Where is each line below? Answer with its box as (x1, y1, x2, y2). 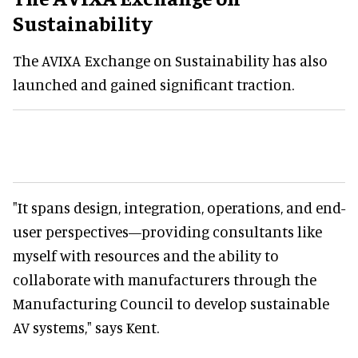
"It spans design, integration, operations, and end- (13, 198, 345, 217)
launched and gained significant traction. (13, 75, 294, 94)
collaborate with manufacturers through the (13, 270, 316, 289)
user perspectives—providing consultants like (13, 222, 322, 241)
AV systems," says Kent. (13, 318, 159, 337)
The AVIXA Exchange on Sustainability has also (13, 51, 328, 70)
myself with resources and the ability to (13, 246, 279, 265)
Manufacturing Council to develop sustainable (13, 294, 329, 313)
